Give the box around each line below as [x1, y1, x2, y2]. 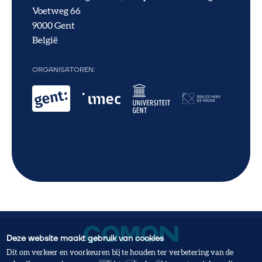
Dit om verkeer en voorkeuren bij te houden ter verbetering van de [6, 249, 234, 257]
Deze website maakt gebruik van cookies [6, 233, 164, 244]
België [32, 35, 58, 45]
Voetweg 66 [32, 6, 81, 16]
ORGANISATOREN [32, 64, 94, 75]
